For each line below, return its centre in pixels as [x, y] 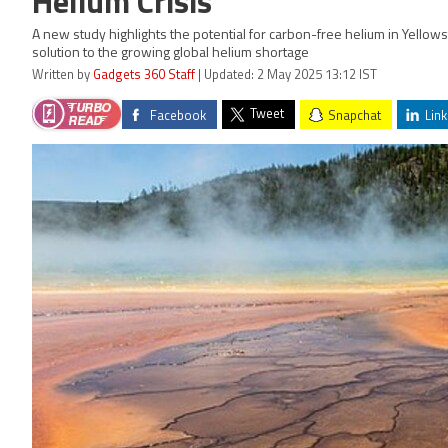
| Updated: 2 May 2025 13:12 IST [286, 75]
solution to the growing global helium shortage [170, 53]
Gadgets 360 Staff [144, 75]
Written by [62, 75]
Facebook [178, 116]
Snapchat [354, 116]
